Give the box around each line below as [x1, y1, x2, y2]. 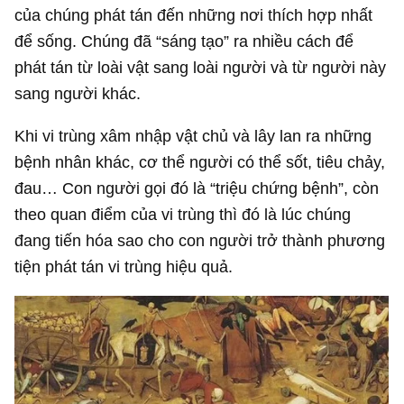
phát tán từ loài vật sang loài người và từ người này [14, 57, 387, 77]
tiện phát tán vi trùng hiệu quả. [14, 257, 234, 277]
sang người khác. [14, 83, 142, 103]
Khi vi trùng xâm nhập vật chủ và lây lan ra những [14, 126, 372, 146]
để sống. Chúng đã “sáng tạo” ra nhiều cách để [14, 31, 354, 50]
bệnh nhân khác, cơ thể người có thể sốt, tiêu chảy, [14, 152, 386, 172]
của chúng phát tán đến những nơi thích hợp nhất [14, 5, 373, 24]
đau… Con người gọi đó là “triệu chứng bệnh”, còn [14, 179, 380, 198]
